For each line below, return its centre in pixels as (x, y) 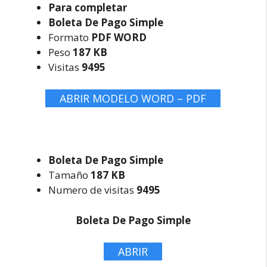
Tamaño (69, 175)
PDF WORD (119, 37)
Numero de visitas (92, 190)
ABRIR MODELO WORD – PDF (133, 98)
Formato (70, 37)
